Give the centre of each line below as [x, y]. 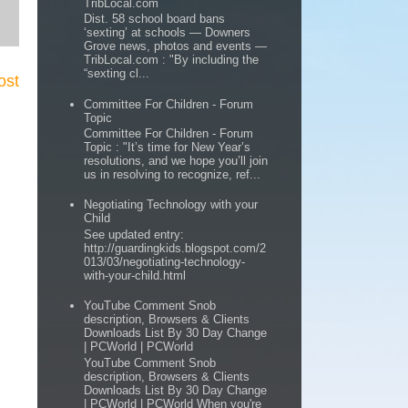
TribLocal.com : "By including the [172, 60]
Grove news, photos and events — [176, 46]
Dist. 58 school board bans [155, 19]
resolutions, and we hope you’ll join [176, 161]
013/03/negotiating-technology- [165, 262]
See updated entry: [134, 235]
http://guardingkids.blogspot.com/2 [175, 249]
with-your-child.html [135, 276]
